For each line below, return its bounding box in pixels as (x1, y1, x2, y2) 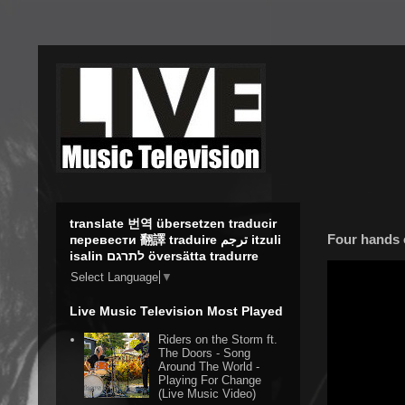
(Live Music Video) (158, 387, 257, 401)
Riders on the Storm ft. (158, 333, 278, 347)
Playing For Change (158, 373, 262, 388)
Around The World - (158, 360, 260, 374)
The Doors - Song (158, 346, 251, 361)
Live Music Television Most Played (70, 304, 283, 319)
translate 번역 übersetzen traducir (70, 216, 277, 231)
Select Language (71, 270, 158, 285)
